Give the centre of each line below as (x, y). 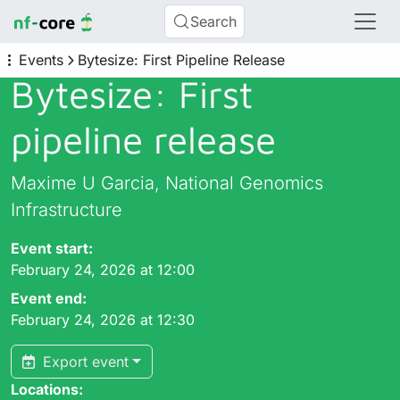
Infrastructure (67, 210)
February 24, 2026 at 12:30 (103, 320)
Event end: (49, 298)
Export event (83, 362)
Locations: (47, 389)
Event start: (52, 248)
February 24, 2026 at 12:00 (103, 270)
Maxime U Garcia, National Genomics (167, 183)
